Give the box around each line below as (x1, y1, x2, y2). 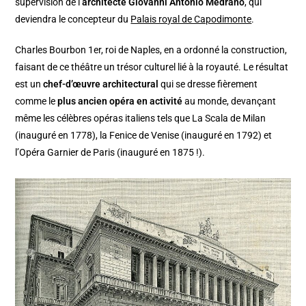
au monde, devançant (182, 96, 277, 107)
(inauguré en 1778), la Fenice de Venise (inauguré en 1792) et (15, 130, 273, 141)
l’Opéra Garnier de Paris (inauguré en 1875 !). (15, 147, 206, 158)
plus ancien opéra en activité (57, 96, 183, 107)
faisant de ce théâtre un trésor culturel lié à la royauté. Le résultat (15, 61, 289, 73)
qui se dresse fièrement (158, 79, 258, 90)
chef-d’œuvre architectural (43, 79, 159, 90)
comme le (15, 96, 58, 107)
